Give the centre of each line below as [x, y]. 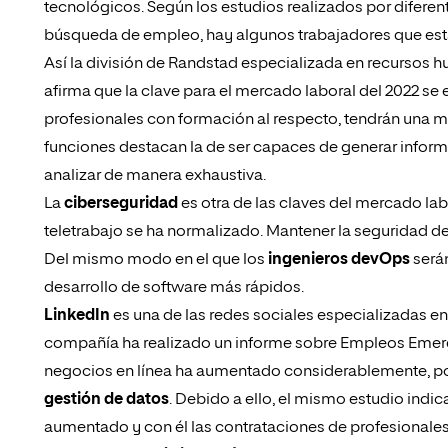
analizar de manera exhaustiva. [155, 176]
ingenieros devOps [339, 260]
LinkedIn [77, 316]
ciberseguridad [121, 204]
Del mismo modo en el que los [156, 260]
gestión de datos [106, 400]
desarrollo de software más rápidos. [174, 288]
